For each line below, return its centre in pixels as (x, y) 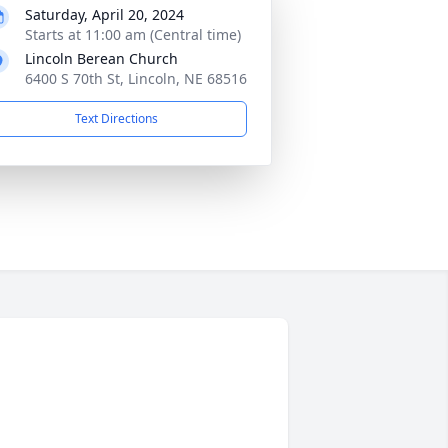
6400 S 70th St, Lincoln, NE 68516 (136, 78)
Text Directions (116, 118)
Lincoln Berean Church (101, 58)
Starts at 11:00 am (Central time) (133, 34)
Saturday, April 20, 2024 (104, 14)
